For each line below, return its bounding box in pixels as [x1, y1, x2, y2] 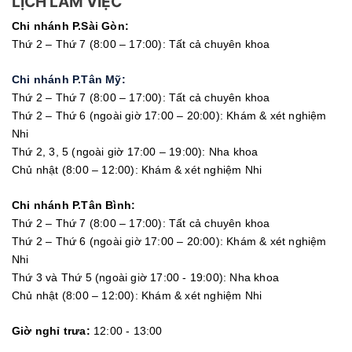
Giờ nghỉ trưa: [12, 324, 93, 338]
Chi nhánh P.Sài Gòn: [12, 20, 129, 33]
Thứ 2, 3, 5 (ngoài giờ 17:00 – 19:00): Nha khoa [12, 145, 258, 159]
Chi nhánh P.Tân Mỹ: [12, 73, 126, 86]
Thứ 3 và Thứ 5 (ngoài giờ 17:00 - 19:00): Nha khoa [12, 271, 279, 284]
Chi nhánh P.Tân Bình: [12, 199, 136, 212]
